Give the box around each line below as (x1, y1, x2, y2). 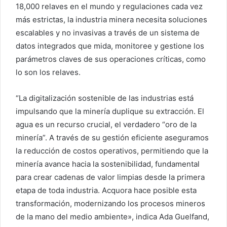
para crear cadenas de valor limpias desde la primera (16, 172, 205, 182)
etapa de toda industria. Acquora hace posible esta (16, 185, 197, 196)
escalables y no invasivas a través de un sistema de (16, 28, 200, 38)
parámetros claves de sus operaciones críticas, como (16, 54, 206, 64)
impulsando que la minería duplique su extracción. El (16, 106, 204, 117)
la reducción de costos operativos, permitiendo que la (16, 146, 208, 156)
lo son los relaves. (16, 67, 81, 78)
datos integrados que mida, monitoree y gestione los (16, 41, 204, 51)
